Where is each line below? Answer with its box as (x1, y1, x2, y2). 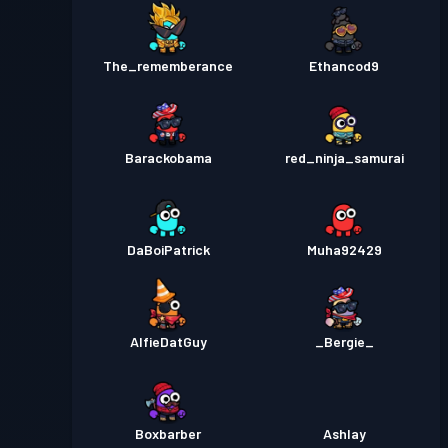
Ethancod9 (309, 57, 379, 74)
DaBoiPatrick (126, 241, 210, 258)
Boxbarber (135, 425, 201, 442)
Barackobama (124, 149, 212, 166)
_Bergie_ (314, 333, 374, 350)
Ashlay (322, 425, 366, 442)
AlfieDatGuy (129, 333, 207, 350)
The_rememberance (103, 57, 233, 74)
